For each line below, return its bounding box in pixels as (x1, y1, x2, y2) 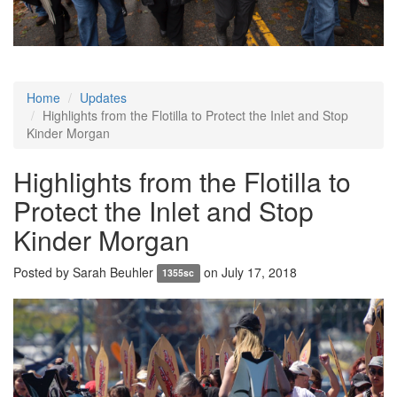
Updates (80, 88, 127, 106)
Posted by (13, 262, 73, 281)
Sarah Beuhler (73, 262, 153, 281)
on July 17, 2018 (199, 262, 297, 281)
